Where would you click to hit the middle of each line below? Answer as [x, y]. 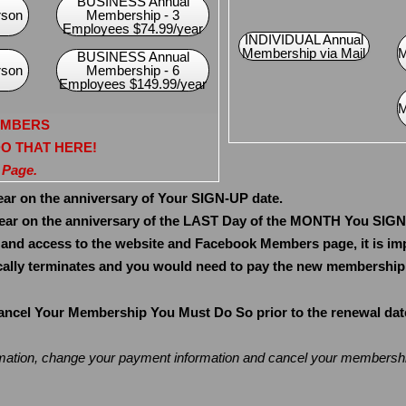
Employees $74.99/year [133, 28]
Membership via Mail [304, 53]
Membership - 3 [133, 14]
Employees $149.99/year [133, 83]
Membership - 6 [133, 70]
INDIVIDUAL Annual [304, 39]
